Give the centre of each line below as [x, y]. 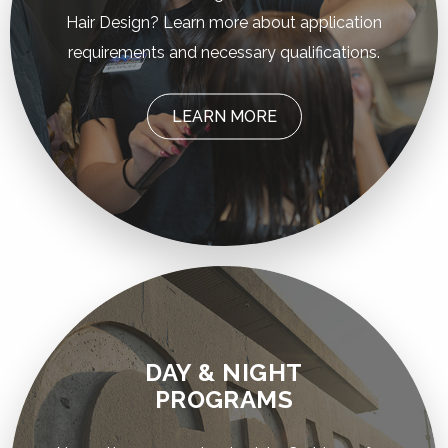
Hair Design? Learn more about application [224, 22]
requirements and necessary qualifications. [224, 52]
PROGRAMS [224, 400]
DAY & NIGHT [224, 373]
